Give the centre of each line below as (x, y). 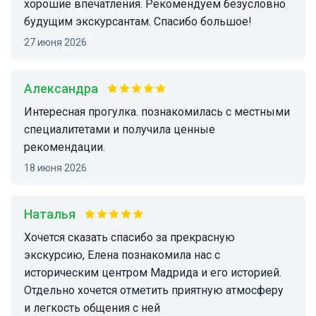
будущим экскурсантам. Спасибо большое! (138, 22)
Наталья (54, 214)
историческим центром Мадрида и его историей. (153, 273)
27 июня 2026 (58, 43)
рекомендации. (65, 147)
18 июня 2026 (58, 168)
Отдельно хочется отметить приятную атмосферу (154, 291)
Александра (65, 89)
